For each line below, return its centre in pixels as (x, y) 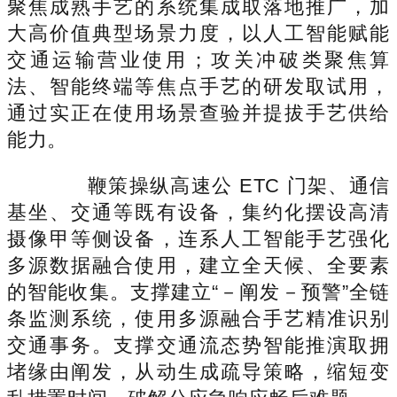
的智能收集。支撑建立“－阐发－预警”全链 (198, 292)
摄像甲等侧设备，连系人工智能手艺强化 (198, 238)
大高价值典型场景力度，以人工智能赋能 (198, 33)
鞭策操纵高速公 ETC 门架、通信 (218, 185)
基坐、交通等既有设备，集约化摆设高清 (198, 212)
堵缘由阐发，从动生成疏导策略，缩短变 (198, 371)
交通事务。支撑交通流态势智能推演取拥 (198, 345)
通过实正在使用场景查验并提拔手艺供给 (198, 113)
